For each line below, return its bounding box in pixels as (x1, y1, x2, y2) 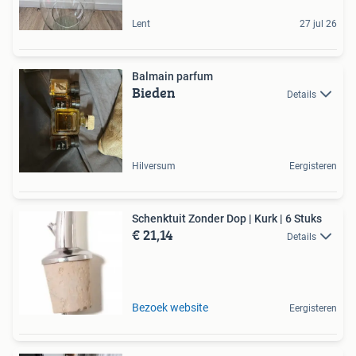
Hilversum (132, 161, 176, 172)
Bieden (132, 82, 176, 104)
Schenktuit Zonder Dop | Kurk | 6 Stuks (132, 212, 322, 226)
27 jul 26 (300, 18, 337, 30)
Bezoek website (132, 301, 208, 315)
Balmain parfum (132, 70, 213, 83)
